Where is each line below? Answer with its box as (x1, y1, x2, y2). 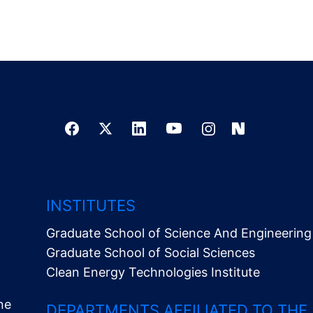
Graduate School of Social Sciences (46, 245, 256, 260)
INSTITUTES (46, 196, 136, 214)
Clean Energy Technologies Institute (46, 265, 261, 279)
